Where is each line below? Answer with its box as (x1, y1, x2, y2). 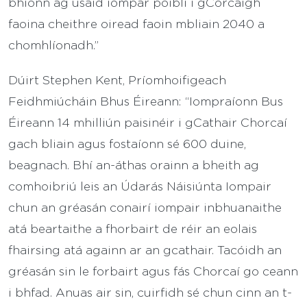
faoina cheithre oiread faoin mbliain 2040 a (8, 15, 265, 31)
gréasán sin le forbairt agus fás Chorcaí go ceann (8, 262, 298, 278)
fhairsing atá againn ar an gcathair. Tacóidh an (8, 241, 282, 257)
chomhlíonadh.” (8, 36, 99, 52)
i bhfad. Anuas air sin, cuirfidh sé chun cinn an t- (8, 284, 292, 299)
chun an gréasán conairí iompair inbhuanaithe (8, 199, 282, 214)
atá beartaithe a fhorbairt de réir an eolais (8, 220, 257, 236)
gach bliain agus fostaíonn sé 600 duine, (8, 135, 246, 151)
